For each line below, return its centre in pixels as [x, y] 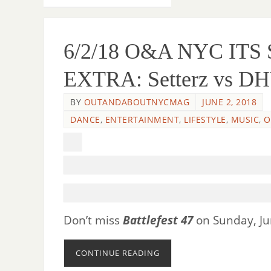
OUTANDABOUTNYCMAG [136, 102]
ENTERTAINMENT [142, 119]
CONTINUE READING [118, 253]
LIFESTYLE [205, 119]
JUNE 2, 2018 [229, 102]
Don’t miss [93, 220]
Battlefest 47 [158, 220]
